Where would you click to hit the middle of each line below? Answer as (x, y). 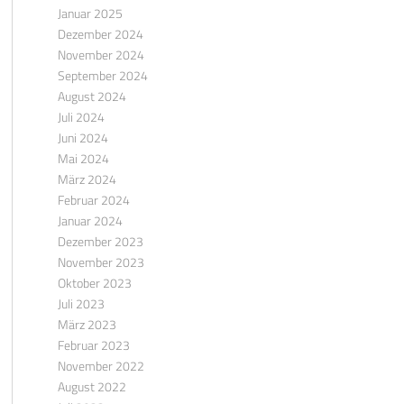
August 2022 (92, 386)
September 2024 (102, 75)
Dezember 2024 (100, 34)
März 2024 (87, 179)
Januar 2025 (90, 13)
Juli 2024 (81, 117)
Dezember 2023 (100, 241)
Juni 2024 (83, 138)
